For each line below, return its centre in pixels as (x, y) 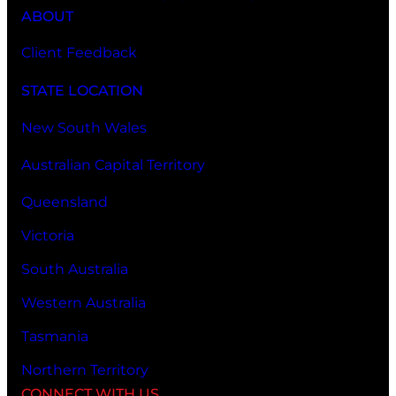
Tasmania (55, 336)
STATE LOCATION (82, 91)
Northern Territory (85, 369)
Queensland (65, 202)
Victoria (48, 235)
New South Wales (84, 127)
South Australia (75, 269)
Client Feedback (79, 53)
